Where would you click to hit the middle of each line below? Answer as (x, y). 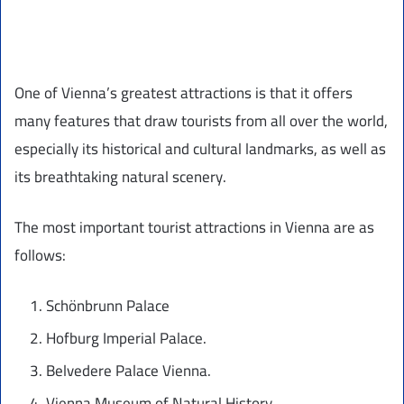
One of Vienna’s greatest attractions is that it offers (184, 93)
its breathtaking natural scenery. (120, 177)
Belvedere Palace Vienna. (129, 371)
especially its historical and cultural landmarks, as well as (200, 149)
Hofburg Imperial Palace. (126, 339)
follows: (40, 256)
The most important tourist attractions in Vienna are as (194, 228)
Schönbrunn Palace (108, 306)
